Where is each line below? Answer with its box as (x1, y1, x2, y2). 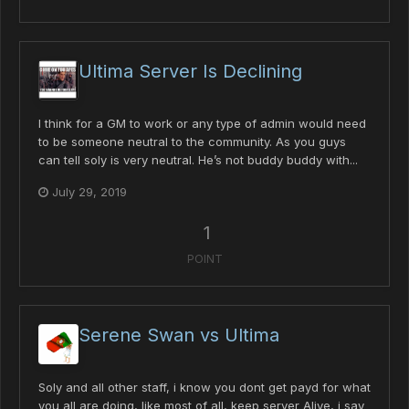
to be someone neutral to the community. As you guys (38, 134, 346, 150)
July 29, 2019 (52, 184, 127, 200)
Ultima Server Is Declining (79, 60, 302, 83)
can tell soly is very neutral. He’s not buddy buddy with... (38, 152, 358, 168)
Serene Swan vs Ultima (79, 324, 279, 347)
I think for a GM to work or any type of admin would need (38, 116, 366, 131)
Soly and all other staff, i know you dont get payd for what (38, 380, 371, 395)
